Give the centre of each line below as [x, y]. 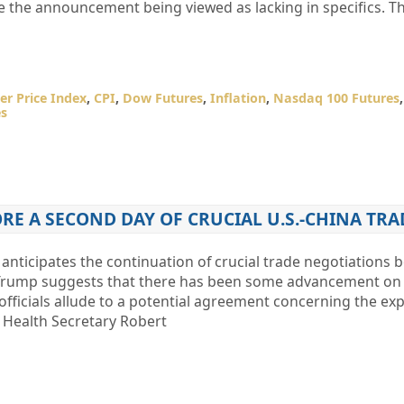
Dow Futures [162, 98]
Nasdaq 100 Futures [336, 98]
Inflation [238, 98]
